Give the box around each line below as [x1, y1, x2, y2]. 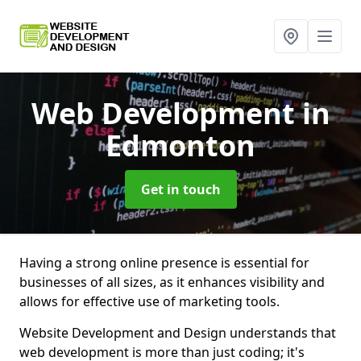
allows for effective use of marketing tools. [19, 293, 280, 310]
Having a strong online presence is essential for [19, 254, 309, 272]
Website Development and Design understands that [19, 324, 336, 342]
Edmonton [106, 126, 255, 165]
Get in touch [140, 180, 221, 198]
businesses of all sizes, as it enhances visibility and [19, 273, 325, 291]
